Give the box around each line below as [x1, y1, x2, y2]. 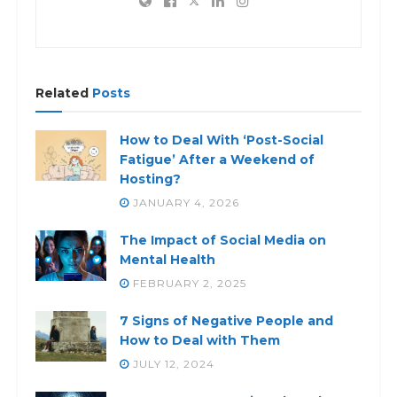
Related [35, 84, 89, 101]
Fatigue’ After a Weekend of [120, 151, 315, 167]
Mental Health [120, 251, 215, 268]
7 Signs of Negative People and [120, 312, 333, 329]
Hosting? [120, 170, 181, 187]
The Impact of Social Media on [120, 231, 326, 248]
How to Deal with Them [120, 331, 280, 348]
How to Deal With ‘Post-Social [120, 131, 323, 148]
